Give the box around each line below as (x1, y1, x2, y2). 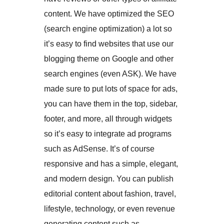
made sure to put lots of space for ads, (44, 84, 177, 93)
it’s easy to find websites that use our (44, 39, 173, 48)
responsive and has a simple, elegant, (44, 159, 178, 168)
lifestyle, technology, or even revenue (44, 204, 175, 213)
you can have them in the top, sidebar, (44, 99, 177, 108)
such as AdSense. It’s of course (44, 144, 154, 153)
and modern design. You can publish (44, 174, 173, 183)
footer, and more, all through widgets (44, 114, 172, 123)
